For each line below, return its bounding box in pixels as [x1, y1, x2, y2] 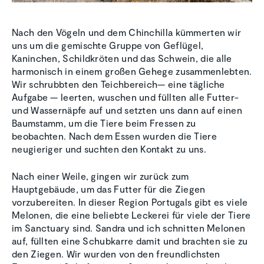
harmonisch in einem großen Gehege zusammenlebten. [12, 65, 252, 77]
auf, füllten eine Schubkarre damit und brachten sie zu [12, 235, 248, 247]
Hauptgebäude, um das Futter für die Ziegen [12, 183, 206, 195]
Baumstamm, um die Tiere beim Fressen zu [12, 117, 196, 129]
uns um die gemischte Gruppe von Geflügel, [12, 39, 204, 51]
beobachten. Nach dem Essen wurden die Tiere [12, 130, 217, 142]
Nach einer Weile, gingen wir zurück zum [12, 170, 189, 182]
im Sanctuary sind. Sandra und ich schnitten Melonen [12, 222, 246, 234]
